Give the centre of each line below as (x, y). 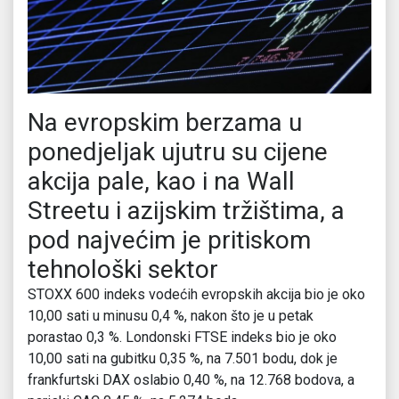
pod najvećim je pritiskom (169, 240)
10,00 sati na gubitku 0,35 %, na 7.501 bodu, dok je (183, 359)
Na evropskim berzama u (165, 123)
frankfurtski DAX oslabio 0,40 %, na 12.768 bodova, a (191, 380)
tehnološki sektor (123, 270)
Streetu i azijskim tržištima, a (186, 211)
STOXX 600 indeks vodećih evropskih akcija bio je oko (196, 295)
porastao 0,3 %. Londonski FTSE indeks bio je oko (182, 338)
